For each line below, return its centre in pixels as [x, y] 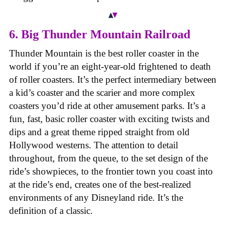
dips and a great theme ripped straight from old [99, 132]
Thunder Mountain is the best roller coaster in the [104, 53]
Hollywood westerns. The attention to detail [94, 145]
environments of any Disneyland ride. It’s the [96, 198]
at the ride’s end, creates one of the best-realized [100, 185]
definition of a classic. [51, 211]
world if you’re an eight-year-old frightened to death [110, 67]
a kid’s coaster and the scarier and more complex [102, 93]
